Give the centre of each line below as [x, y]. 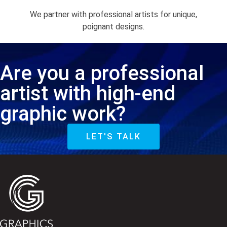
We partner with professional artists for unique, [113, 14]
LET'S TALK [113, 137]
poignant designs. [113, 27]
